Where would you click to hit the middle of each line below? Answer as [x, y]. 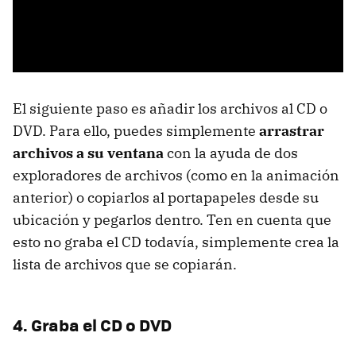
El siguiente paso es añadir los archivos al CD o [170, 108]
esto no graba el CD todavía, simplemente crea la [176, 242]
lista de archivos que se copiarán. [125, 264]
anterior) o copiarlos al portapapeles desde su [166, 197]
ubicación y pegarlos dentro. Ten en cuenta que [172, 219]
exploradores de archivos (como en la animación [176, 175]
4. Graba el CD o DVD [92, 324]
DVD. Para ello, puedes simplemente [136, 130]
